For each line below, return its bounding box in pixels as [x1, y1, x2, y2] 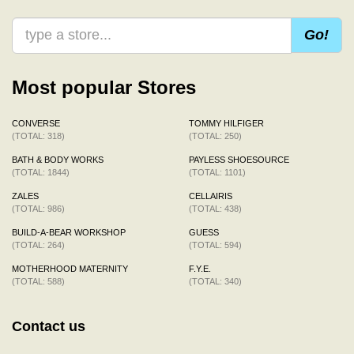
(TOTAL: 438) [189, 203, 242, 213]
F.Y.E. [189, 263, 211, 273]
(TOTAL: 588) [12, 276, 65, 286]
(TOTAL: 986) [12, 203, 65, 213]
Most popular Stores [12, 76, 196, 98]
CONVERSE [12, 118, 60, 128]
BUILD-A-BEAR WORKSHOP [12, 227, 126, 237]
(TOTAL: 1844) [12, 167, 70, 177]
